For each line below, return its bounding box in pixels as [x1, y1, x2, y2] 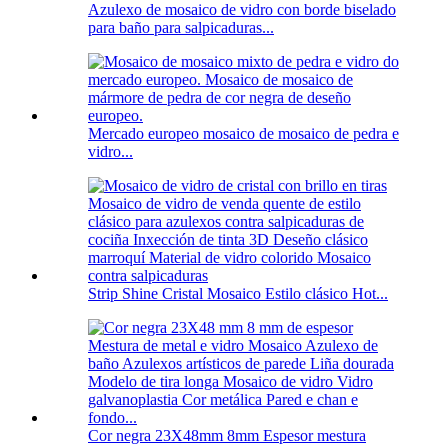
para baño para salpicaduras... [88, 19, 274, 37]
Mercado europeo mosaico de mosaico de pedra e [88, 125, 399, 143]
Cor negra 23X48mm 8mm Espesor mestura [88, 427, 366, 445]
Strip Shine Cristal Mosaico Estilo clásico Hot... [88, 285, 388, 303]
